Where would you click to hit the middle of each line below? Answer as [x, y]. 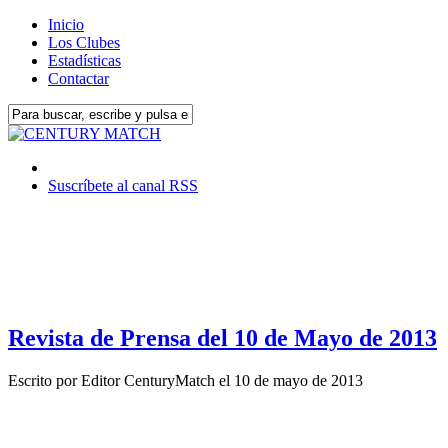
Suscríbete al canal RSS [123, 185]
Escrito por [44, 380]
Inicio [66, 24]
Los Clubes [84, 42]
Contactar [78, 78]
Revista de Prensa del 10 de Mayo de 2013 [222, 337]
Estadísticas [84, 60]
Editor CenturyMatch [148, 380]
